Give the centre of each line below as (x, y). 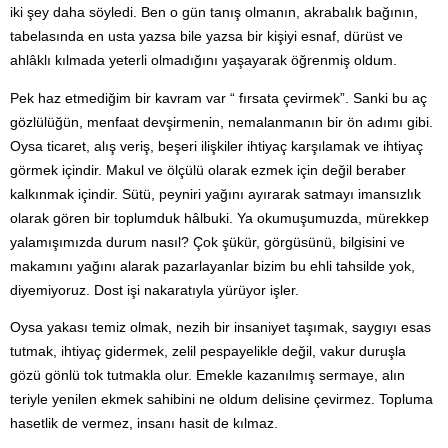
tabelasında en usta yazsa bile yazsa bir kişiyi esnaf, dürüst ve (206, 36)
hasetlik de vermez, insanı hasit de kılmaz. (144, 422)
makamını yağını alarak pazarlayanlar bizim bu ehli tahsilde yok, (212, 265)
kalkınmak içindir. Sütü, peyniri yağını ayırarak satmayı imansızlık (215, 193)
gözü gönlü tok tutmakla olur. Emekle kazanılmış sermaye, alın (207, 374)
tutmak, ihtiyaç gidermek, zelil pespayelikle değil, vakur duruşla (208, 350)
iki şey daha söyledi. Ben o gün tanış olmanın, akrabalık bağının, (214, 12)
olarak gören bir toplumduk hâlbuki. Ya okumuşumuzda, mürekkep (219, 217)
